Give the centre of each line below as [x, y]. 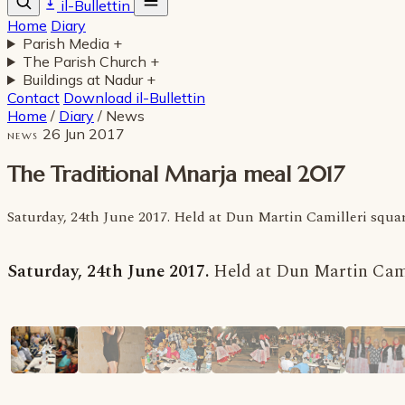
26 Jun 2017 [83, 134]
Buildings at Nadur [84, 80]
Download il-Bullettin [134, 98]
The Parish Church [86, 61]
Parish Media [67, 43]
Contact [33, 98]
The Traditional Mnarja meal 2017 [176, 174]
